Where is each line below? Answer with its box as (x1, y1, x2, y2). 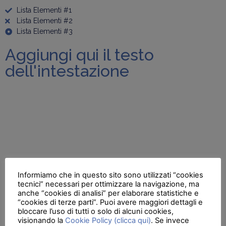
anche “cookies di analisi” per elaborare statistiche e (18, 188, 199, 198)
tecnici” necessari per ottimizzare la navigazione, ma (18, 179, 199, 189)
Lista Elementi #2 (16, 17, 73, 25)
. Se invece (151, 215, 189, 225)
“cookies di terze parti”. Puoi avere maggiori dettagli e (18, 197, 203, 207)
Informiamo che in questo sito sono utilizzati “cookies (18, 170, 203, 180)
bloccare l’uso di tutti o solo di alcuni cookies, (18, 206, 174, 216)
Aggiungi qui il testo (5, 45, 154, 64)
